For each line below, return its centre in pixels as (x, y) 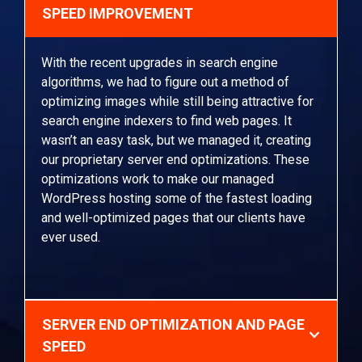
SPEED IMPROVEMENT (118, 13)
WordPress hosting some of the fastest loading (177, 198)
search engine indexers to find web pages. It (166, 120)
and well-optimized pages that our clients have (173, 217)
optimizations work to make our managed (158, 179)
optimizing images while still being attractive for (177, 101)
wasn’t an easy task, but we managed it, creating (176, 140)
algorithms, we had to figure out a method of (165, 82)
